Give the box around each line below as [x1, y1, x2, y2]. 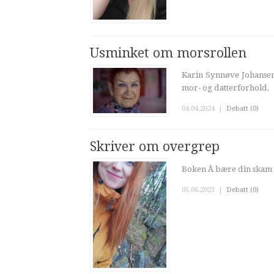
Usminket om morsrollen [90, 45, 246, 61]
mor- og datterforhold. [182, 83, 270, 92]
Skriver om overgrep [90, 139, 220, 155]
